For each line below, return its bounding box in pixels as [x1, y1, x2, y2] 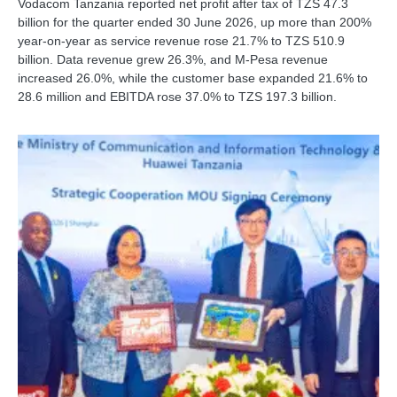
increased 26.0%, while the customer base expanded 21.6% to [18, 70, 368, 85]
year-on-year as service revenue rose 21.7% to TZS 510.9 [18, 33, 345, 48]
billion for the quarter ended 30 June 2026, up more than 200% [18, 14, 371, 29]
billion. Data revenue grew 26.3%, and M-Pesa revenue [18, 51, 328, 66]
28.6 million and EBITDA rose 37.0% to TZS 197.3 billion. [18, 89, 337, 104]
